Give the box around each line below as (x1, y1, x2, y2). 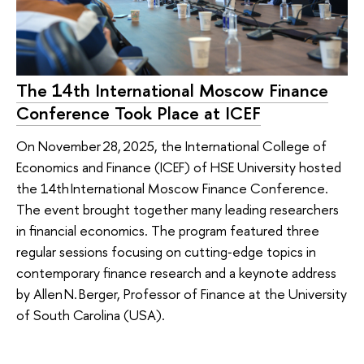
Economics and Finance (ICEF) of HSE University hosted (16, 158, 341, 177)
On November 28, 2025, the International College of (16, 136, 327, 156)
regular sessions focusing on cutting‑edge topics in (16, 242, 316, 262)
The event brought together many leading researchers (16, 200, 339, 219)
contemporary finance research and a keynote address (16, 263, 336, 283)
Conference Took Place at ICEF (16, 101, 261, 126)
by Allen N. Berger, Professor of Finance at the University (16, 284, 347, 304)
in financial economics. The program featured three (16, 221, 319, 240)
